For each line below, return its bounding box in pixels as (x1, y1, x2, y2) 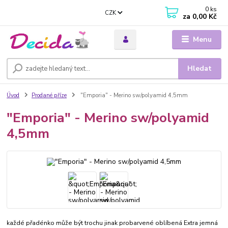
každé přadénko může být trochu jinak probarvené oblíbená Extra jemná (7, 218, 218, 227)
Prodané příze (32, 91, 67, 99)
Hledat (187, 63, 212, 73)
